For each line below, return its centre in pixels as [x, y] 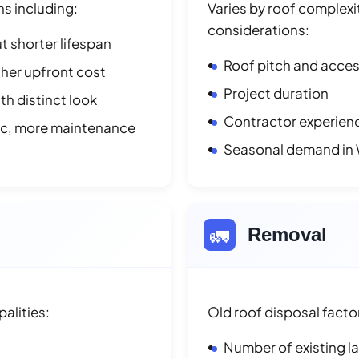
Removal [287, 234]
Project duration [276, 93]
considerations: [258, 29]
